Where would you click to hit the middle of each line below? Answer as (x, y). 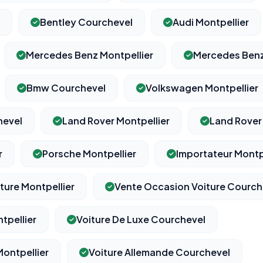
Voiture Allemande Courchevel (159, 252)
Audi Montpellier (211, 22)
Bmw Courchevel (66, 88)
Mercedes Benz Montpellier (90, 55)
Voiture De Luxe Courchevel (141, 220)
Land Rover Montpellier (116, 121)
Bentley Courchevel (86, 22)
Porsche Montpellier (89, 154)
